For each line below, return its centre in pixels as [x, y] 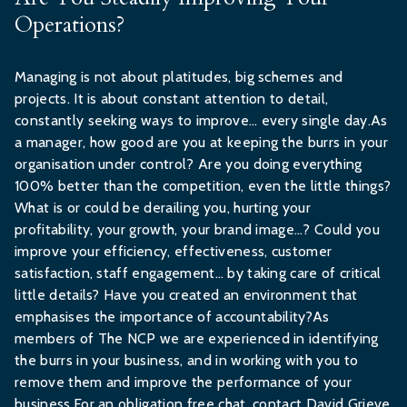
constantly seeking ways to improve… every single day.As [201, 120]
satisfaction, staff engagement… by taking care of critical [198, 273]
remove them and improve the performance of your [184, 382]
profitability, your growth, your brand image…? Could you [197, 229]
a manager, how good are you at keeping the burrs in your [201, 142]
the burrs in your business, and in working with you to [187, 360]
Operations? [69, 25]
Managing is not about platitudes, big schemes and [179, 77]
